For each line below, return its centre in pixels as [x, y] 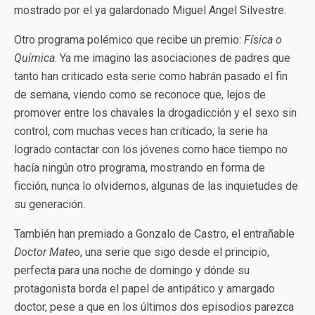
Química [34, 58]
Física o [263, 40]
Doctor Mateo [47, 252]
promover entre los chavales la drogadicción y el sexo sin [155, 113]
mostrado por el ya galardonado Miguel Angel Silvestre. [150, 10]
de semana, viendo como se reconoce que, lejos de [140, 95]
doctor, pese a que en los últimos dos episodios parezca [154, 307]
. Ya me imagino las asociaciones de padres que [173, 58]
